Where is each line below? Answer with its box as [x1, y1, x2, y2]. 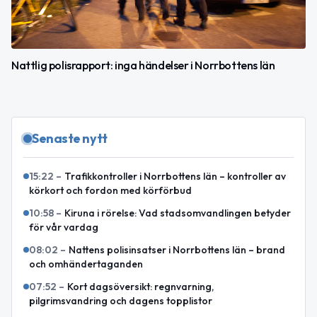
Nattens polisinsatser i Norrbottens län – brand [69, 243, 285, 257]
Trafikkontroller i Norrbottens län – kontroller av [64, 170, 286, 183]
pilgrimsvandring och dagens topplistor [29, 294, 212, 308]
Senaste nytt [32, 130, 108, 147]
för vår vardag [29, 221, 98, 234]
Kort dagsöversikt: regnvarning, [67, 280, 214, 294]
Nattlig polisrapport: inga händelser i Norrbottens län [11, 58, 275, 73]
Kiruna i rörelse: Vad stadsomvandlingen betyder [64, 207, 291, 220]
